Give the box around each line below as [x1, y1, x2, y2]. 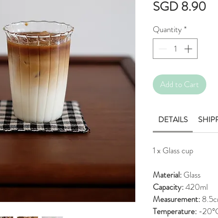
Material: [153, 169, 182, 181]
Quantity [153, 23, 182, 36]
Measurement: [153, 193, 200, 205]
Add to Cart [160, 78, 199, 90]
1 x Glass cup [153, 145, 193, 157]
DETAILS [158, 114, 188, 126]
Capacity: [153, 181, 183, 193]
